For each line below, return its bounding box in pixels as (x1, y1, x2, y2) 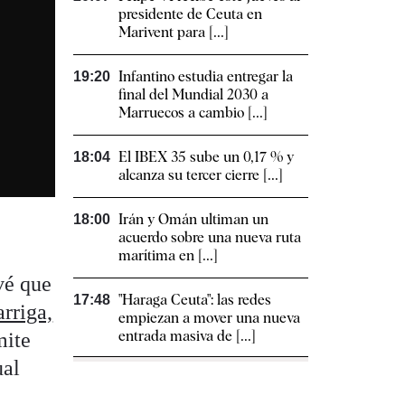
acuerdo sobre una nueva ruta (118, 229, 301, 247)
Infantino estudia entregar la (118, 68, 293, 86)
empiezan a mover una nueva (118, 309, 300, 327)
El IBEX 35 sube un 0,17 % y (118, 148, 294, 166)
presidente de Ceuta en (118, 5, 262, 24)
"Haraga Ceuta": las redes (118, 291, 271, 309)
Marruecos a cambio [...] (118, 104, 268, 122)
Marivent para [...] (118, 24, 229, 42)
